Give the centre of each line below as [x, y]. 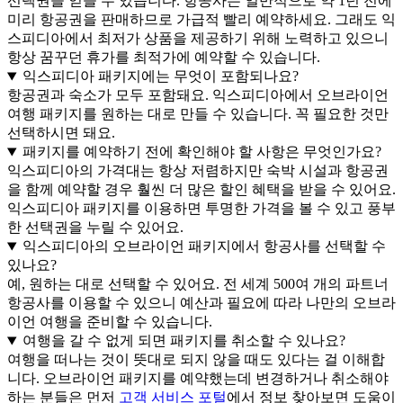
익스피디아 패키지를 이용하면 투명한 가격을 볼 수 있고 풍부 [201, 209]
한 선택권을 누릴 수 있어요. [95, 228]
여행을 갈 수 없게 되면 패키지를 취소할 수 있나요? [184, 341]
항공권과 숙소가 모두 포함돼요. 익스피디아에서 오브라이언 [198, 95]
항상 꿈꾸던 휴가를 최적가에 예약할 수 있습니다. [164, 58]
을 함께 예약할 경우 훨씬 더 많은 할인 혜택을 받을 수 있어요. [201, 190]
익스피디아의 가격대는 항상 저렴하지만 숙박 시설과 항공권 [198, 171]
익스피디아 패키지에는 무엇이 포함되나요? [160, 76]
